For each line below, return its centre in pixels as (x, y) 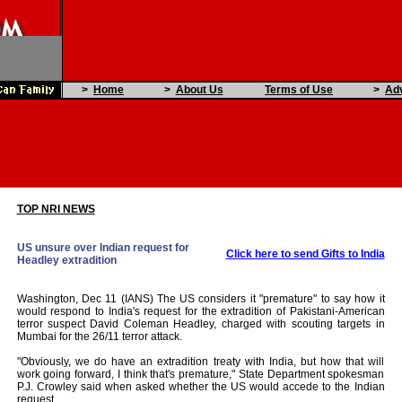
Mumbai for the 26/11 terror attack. (99, 336)
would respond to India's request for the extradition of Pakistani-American (201, 311)
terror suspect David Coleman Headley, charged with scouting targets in (201, 324)
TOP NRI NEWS (56, 209)
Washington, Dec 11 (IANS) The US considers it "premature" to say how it (201, 299)
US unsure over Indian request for (103, 248)
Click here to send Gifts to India (305, 254)
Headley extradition (66, 260)
